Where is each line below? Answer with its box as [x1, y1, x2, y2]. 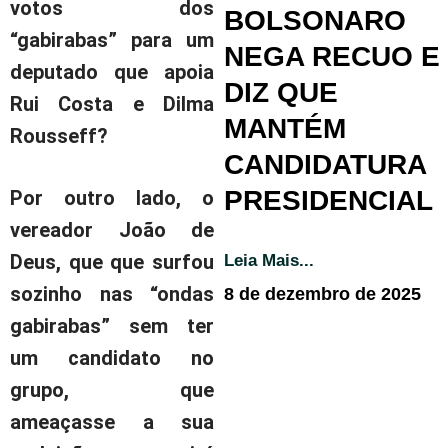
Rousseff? [10, 123, 108, 148]
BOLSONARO [224, 5, 406, 37]
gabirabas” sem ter [10, 313, 214, 338]
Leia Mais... [224, 251, 314, 271]
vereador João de [10, 217, 214, 242]
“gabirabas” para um [10, 27, 214, 52]
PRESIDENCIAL [224, 185, 433, 217]
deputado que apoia [10, 59, 214, 84]
